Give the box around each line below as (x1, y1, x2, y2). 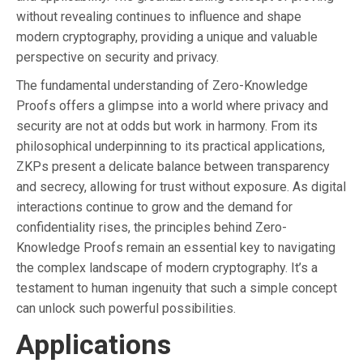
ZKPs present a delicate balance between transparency (16, 158, 330, 174)
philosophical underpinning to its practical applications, (16, 138, 325, 154)
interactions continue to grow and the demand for (16, 199, 293, 215)
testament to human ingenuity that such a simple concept (16, 280, 337, 296)
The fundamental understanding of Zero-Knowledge (16, 77, 308, 93)
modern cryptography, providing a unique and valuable (16, 28, 318, 45)
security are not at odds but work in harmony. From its (16, 117, 318, 134)
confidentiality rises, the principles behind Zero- (16, 219, 287, 235)
